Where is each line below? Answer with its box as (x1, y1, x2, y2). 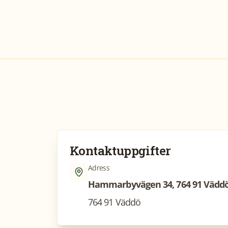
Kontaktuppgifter (70, 142, 171, 159)
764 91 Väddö (88, 195, 140, 208)
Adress (88, 163, 109, 173)
